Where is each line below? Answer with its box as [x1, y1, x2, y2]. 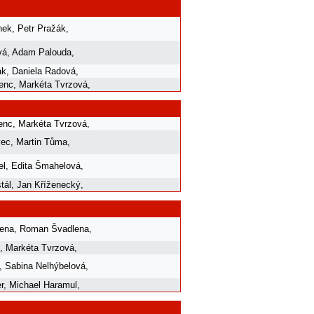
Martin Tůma [16, 136, 67, 147]
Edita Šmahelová [11, 160, 81, 171]
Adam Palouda [12, 46, 71, 57]
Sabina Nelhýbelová [5, 260, 86, 271]
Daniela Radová [12, 65, 76, 76]
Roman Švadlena [20, 223, 89, 234]
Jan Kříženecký [17, 179, 81, 190]
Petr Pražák [18, 22, 66, 34]
